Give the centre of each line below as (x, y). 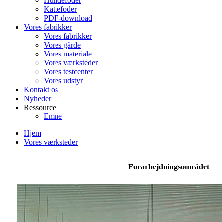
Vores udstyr (63, 81)
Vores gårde (62, 45)
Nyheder (37, 98)
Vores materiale (68, 54)
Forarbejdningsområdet (168, 167)
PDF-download (68, 18)
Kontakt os (41, 89)
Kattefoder (60, 9)
